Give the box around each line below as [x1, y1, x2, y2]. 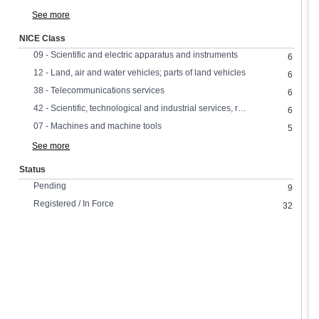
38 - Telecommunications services [33, 85, 165, 95]
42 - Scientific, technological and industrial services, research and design [238, 103, 247, 113]
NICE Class [19, 33, 66, 43]
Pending [33, 181, 67, 191]
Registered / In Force [33, 199, 115, 209]
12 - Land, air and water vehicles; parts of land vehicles [33, 68, 246, 78]
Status [19, 164, 46, 174]
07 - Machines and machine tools [33, 121, 162, 131]
